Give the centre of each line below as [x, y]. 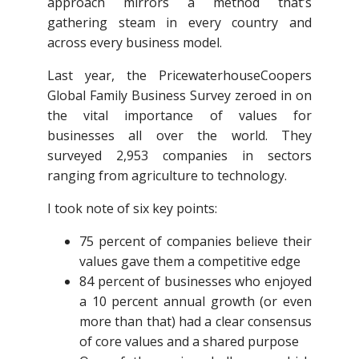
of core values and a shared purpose [189, 342]
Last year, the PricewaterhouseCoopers [179, 76]
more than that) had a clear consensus [196, 322]
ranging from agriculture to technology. [167, 176]
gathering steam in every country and [179, 23]
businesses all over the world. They [179, 136]
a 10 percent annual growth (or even [196, 302]
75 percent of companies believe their [196, 242]
